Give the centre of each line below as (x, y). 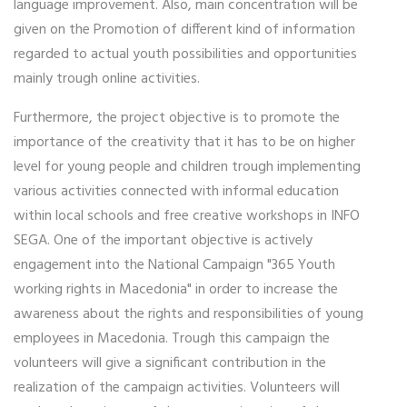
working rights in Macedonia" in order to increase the (176, 289)
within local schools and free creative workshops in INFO (187, 216)
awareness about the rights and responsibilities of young (189, 314)
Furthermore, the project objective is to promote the (177, 118)
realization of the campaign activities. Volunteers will (177, 387)
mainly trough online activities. (109, 79)
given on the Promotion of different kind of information (184, 30)
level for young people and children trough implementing (187, 167)
